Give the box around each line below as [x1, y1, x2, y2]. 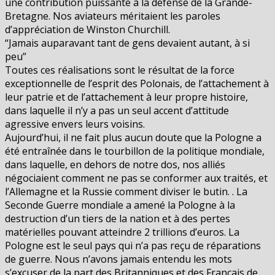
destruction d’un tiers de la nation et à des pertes [5, 211, 230, 225]
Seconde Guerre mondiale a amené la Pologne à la [5, 198, 235, 212]
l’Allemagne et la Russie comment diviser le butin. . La [5, 184, 247, 198]
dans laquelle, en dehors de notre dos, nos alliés [5, 157, 225, 171]
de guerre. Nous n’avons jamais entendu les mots [5, 252, 232, 266]
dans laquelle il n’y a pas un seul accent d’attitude [5, 103, 229, 117]
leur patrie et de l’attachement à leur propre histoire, [5, 90, 248, 104]
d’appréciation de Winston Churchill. [5, 22, 170, 36]
